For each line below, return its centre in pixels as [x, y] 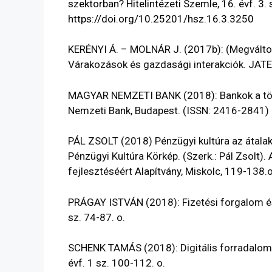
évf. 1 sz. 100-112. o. [117, 263]
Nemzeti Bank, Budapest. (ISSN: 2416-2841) [168, 110]
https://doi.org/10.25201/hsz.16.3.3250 [162, 19]
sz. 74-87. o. [97, 217]
